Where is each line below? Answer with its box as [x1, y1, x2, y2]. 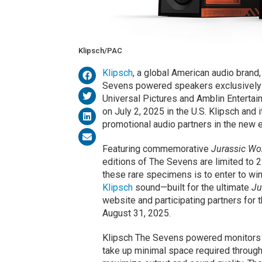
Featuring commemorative [102, 143, 211, 155]
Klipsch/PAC [78, 46, 123, 56]
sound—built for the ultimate [132, 182, 251, 194]
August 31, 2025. [102, 208, 171, 219]
